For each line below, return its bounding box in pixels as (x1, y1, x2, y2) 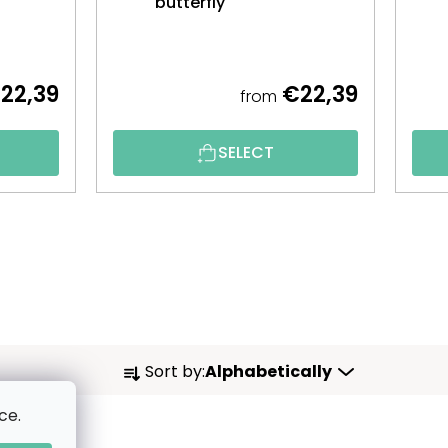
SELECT (217, 140, 274, 164)
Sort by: (145, 359, 205, 383)
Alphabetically (205, 359, 332, 383)
